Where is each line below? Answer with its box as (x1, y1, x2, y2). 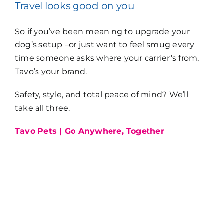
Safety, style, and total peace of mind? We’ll (14, 90, 188, 100)
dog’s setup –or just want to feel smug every (14, 40, 195, 50)
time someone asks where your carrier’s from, (14, 53, 199, 63)
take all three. (14, 103, 70, 113)
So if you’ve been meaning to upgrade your (14, 27, 190, 37)
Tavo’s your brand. (14, 67, 89, 76)
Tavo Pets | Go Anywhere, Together (14, 126, 164, 136)
